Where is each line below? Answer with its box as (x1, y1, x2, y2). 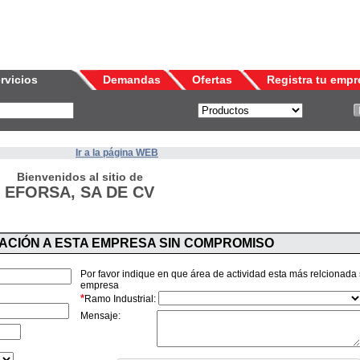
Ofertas (192, 73, 232, 86)
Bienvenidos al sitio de (16, 170, 143, 183)
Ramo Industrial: (84, 293, 156, 305)
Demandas (103, 73, 161, 86)
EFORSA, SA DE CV (5, 183, 154, 201)
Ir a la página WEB (76, 147, 158, 158)
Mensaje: (80, 310, 121, 321)
